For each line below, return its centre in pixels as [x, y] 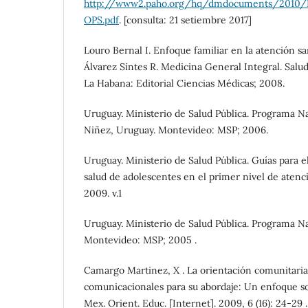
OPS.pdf [101, 20]
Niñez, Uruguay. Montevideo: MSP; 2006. [176, 130]
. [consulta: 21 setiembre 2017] [185, 20]
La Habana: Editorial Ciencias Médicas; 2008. [184, 83]
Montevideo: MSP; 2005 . [140, 240]
